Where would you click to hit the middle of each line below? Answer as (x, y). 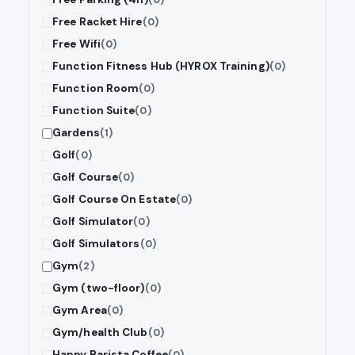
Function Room (96, 89)
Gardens (76, 133)
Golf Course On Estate (115, 200)
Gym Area (80, 311)
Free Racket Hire (97, 22)
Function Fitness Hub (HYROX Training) (161, 67)
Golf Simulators (96, 244)
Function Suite (94, 111)
